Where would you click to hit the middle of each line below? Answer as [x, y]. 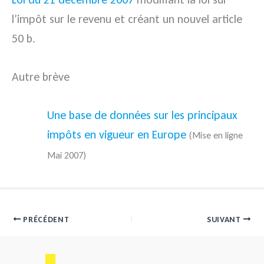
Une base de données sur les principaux [142, 115]
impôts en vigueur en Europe [117, 134]
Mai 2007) [67, 155]
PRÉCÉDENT [45, 219]
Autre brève [41, 77]
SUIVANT [225, 219]
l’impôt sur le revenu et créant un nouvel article [127, 19]
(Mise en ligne [216, 135]
